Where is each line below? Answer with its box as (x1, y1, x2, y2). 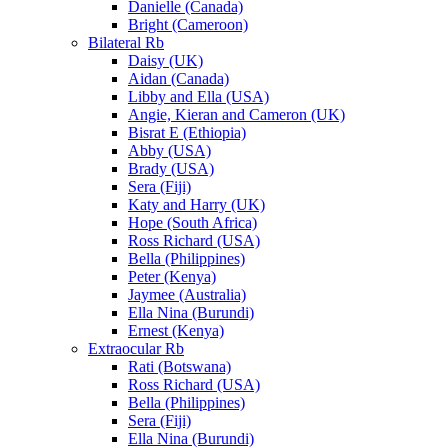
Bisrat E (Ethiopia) (128, 124, 246, 142)
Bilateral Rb (88, 34, 164, 52)
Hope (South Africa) (128, 214, 257, 232)
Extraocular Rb (88, 340, 184, 358)
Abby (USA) (128, 142, 211, 160)
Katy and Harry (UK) (128, 196, 265, 214)
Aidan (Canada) (128, 70, 229, 88)
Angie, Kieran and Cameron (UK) (128, 106, 345, 124)
